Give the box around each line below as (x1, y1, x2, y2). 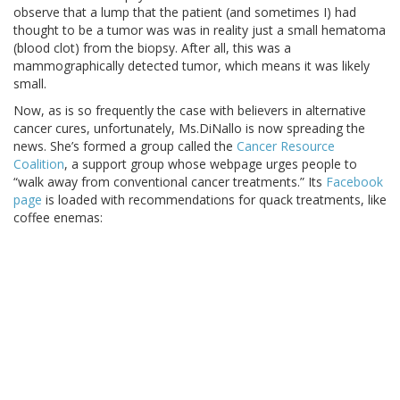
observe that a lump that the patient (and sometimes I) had (13, 3, 356, 21)
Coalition (13, 154, 64, 172)
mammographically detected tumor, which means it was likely (13, 56, 370, 74)
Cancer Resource (237, 137, 335, 154)
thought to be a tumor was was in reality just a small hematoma (13, 21, 386, 38)
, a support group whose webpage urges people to (64, 154, 357, 172)
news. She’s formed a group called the (13, 137, 237, 154)
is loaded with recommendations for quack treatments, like (42, 190, 387, 208)
